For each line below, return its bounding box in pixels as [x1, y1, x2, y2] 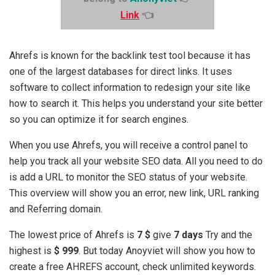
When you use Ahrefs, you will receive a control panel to [9, 139, 248, 152]
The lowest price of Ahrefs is [9, 229, 137, 241]
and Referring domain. [9, 203, 103, 215]
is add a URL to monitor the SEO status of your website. [9, 171, 247, 184]
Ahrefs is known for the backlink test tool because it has [9, 50, 250, 62]
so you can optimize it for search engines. [9, 114, 188, 126]
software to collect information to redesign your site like [9, 82, 250, 94]
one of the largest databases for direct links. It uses [9, 66, 232, 78]
